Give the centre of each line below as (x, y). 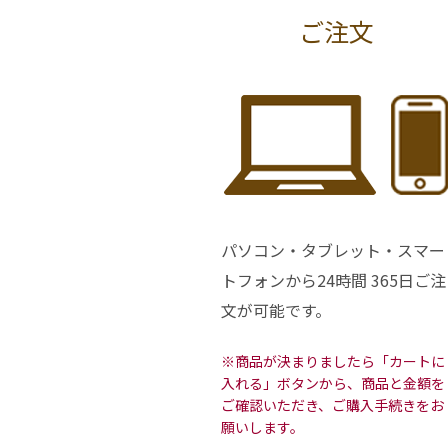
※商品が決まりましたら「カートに (333, 360)
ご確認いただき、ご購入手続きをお (332, 404)
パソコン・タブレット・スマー (333, 249)
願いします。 (262, 426)
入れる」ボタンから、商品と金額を (333, 382)
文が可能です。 (276, 309)
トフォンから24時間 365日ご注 (333, 279)
